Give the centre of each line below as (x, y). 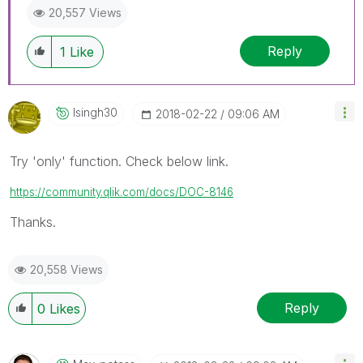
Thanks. (33, 222)
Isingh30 (95, 113)
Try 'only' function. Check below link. (119, 162)
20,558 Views (66, 270)
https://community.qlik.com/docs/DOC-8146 (122, 192)
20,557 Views (85, 13)
